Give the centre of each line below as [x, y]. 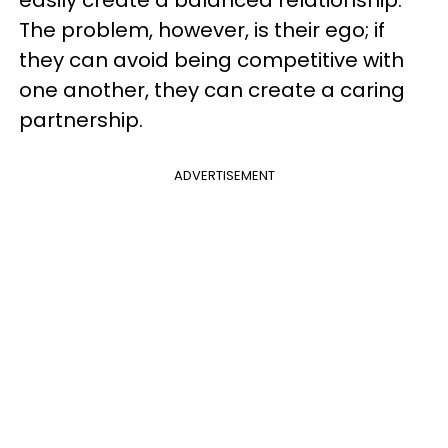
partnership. [81, 119]
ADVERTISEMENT [224, 175]
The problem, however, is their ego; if [202, 29]
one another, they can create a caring [212, 89]
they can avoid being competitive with [211, 59]
